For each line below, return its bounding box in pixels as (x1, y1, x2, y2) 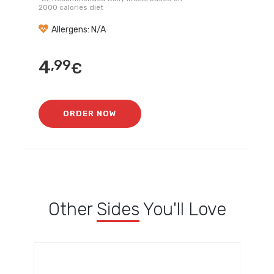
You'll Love (139, 199, 226, 220)
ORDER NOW (63, 109, 117, 118)
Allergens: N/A (51, 24, 106, 35)
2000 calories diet (39, 3, 104, 12)
